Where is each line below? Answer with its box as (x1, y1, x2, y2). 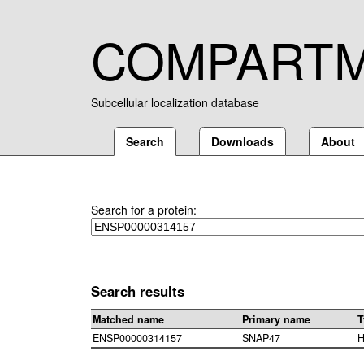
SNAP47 (242, 331, 280, 346)
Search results (91, 281, 184, 301)
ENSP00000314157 (93, 331, 182, 346)
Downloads (211, 133, 274, 149)
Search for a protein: (91, 201, 197, 218)
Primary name (242, 312, 310, 327)
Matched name (93, 312, 164, 327)
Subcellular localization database (91, 94, 259, 110)
